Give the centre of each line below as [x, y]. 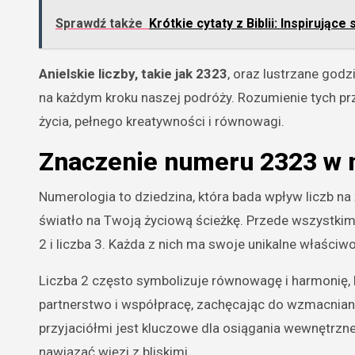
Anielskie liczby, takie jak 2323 [133, 73]
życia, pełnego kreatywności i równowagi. [162, 121]
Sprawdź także [99, 23]
